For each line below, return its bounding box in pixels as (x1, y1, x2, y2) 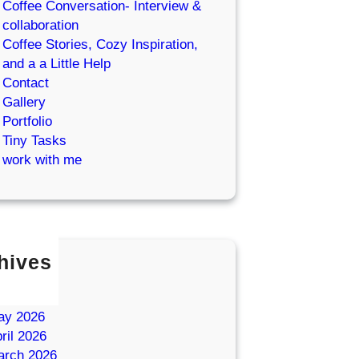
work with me (2, 151, 82, 167)
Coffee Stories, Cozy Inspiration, (2, 36, 198, 52)
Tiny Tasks (2, 132, 67, 148)
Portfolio (2, 113, 52, 129)
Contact (2, 75, 49, 91)
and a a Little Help (2, 55, 111, 71)
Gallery (2, 94, 46, 110)
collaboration (2, 17, 79, 33)
